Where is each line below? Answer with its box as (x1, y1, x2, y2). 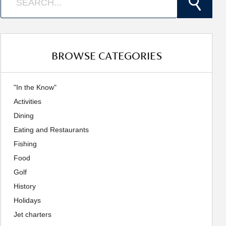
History (14, 182, 36, 190)
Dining (14, 111, 34, 120)
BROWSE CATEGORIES (51, 49, 162, 62)
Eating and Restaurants (14, 126, 89, 134)
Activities (14, 97, 41, 105)
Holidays (14, 196, 41, 204)
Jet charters (14, 210, 51, 218)
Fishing (14, 140, 37, 148)
